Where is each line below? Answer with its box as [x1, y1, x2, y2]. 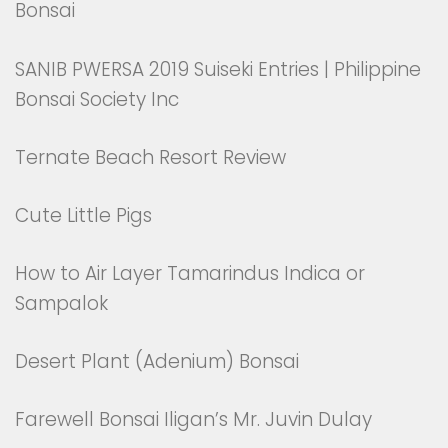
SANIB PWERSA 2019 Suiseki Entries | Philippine [15, 55, 421, 83]
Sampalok [15, 289, 108, 317]
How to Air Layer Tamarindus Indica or [15, 259, 365, 287]
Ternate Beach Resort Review [15, 143, 286, 171]
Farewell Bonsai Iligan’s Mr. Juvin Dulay [15, 406, 372, 434]
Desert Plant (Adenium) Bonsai [15, 348, 299, 376]
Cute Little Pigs [15, 201, 152, 229]
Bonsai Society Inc [15, 85, 179, 113]
